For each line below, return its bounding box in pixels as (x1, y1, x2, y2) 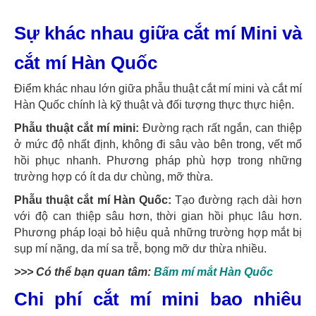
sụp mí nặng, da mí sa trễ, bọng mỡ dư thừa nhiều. (14, 242, 267, 255)
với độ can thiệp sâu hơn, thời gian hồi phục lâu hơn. (14, 209, 302, 222)
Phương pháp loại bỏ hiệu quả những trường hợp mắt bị (14, 226, 302, 238)
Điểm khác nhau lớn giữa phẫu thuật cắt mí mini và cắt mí (14, 82, 302, 95)
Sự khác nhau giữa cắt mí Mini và (14, 22, 302, 44)
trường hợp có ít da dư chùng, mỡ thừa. (14, 170, 213, 183)
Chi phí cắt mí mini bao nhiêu (14, 288, 302, 310)
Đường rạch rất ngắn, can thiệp (138, 121, 303, 134)
